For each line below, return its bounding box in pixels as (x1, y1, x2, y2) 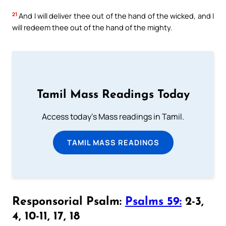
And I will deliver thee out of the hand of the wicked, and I (17, 10, 214, 21)
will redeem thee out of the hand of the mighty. (12, 22, 173, 32)
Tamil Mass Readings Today (36, 89, 190, 101)
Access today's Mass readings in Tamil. (42, 111, 184, 123)
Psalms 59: (125, 196, 182, 208)
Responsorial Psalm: (12, 196, 125, 208)
